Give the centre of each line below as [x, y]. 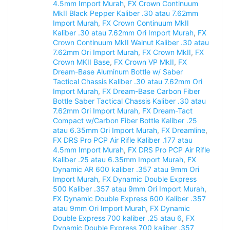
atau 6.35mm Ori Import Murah [105, 130]
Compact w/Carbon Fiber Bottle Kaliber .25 [125, 121]
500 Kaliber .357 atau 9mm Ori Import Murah [129, 189]
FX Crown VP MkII [144, 62]
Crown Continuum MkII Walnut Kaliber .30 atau [131, 43]
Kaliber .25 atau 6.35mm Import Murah [118, 160]
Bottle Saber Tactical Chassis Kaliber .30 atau [129, 101]
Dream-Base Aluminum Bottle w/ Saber [118, 72]
